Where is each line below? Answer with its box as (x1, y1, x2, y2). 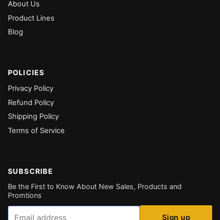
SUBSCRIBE (8, 167, 54, 175)
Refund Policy (8, 98, 54, 107)
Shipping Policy (8, 112, 59, 121)
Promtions (8, 191, 42, 199)
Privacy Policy (8, 84, 54, 93)
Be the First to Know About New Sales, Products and (8, 182, 182, 191)
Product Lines (8, 13, 55, 23)
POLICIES (8, 68, 45, 77)
